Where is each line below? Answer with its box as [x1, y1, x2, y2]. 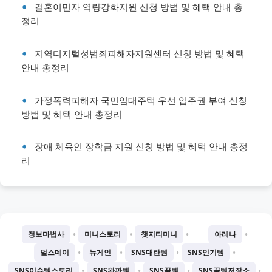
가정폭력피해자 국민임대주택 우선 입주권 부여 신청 [35, 94, 247, 106]
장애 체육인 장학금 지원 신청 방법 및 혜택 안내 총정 [35, 141, 248, 153]
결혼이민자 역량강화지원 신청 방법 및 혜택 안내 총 [35, 1, 243, 13]
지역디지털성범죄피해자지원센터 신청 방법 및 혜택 [35, 47, 245, 59]
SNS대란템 [131, 247, 168, 258]
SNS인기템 [188, 247, 224, 258]
